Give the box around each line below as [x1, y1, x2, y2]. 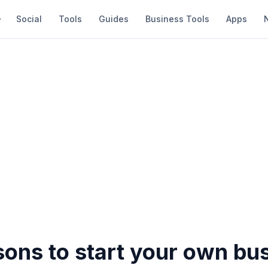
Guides [99, 14, 129, 24]
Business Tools [145, 14, 209, 24]
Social [16, 14, 42, 24]
